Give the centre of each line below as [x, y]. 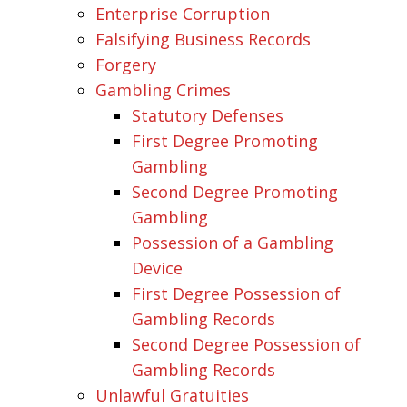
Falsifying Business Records [203, 39]
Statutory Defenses [208, 115]
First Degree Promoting [225, 140]
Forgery [126, 64]
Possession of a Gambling [233, 242]
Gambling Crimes [163, 89]
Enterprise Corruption [183, 13]
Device [157, 268]
